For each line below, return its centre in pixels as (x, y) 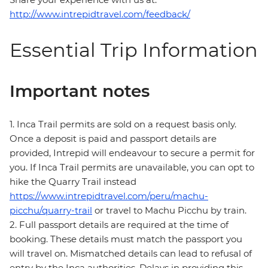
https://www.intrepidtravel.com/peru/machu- (109, 196)
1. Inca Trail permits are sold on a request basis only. (123, 124)
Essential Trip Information (134, 50)
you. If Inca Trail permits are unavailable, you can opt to (132, 167)
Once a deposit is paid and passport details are (113, 139)
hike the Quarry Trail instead (73, 182)
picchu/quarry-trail (51, 211)
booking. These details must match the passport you (126, 239)
